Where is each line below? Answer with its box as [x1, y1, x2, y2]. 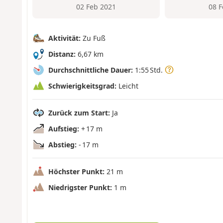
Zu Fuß [80, 33, 106, 43]
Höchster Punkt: [48, 166, 105, 176]
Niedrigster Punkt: [48, 182, 112, 192]
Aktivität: [48, 33, 81, 43]
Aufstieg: [48, 123, 79, 133]
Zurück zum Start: [48, 108, 110, 117]
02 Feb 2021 [76, 2, 116, 12]
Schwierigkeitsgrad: [48, 81, 116, 91]
